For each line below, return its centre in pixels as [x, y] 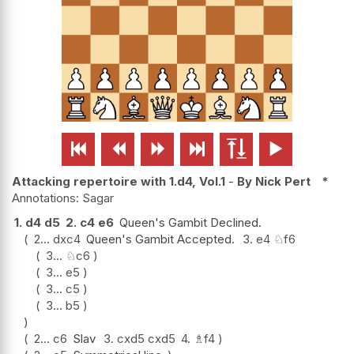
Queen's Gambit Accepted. [160, 239]
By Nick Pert [274, 181]
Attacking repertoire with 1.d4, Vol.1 [119, 181]
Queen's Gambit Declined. [190, 222]
